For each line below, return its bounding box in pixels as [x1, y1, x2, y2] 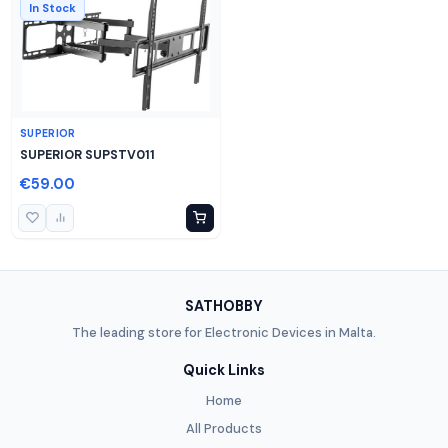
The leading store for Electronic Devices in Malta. [72, 323, 376, 341]
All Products [186, 419, 262, 437]
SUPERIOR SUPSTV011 [20, 146, 155, 163]
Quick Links [183, 360, 265, 379]
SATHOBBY [185, 297, 263, 316]
